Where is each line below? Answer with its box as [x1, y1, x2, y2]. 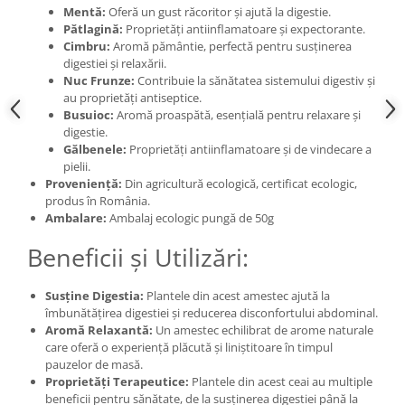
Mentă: [63, 3, 106, 20]
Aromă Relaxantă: [45, 321, 153, 338]
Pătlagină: [63, 20, 123, 37]
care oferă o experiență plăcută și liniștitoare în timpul [45, 338, 333, 355]
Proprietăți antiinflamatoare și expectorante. [123, 20, 365, 37]
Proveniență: [45, 174, 122, 192]
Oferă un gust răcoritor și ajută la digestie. [106, 3, 331, 20]
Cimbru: [63, 37, 110, 54]
